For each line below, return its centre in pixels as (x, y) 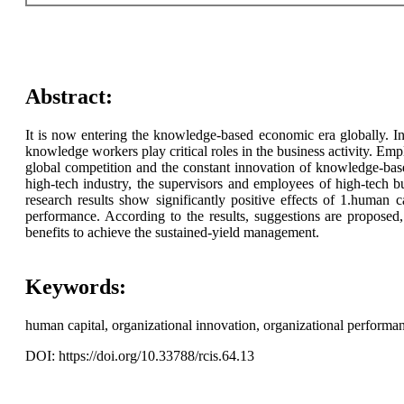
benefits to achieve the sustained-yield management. (172, 233)
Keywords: (75, 287)
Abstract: (69, 97)
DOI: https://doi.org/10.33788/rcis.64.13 (139, 356)
